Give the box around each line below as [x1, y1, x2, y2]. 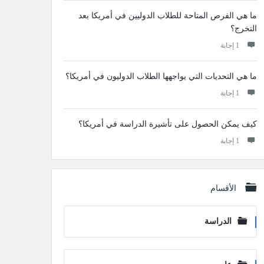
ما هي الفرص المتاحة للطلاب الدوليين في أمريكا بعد [78, 11, 257, 20]
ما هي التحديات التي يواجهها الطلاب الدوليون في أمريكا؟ [65, 72, 257, 81]
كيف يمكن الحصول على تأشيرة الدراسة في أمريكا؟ [78, 120, 257, 128]
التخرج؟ [230, 24, 257, 33]
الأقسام [210, 184, 236, 193]
